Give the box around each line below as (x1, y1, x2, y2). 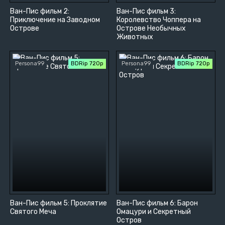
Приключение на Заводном (10, 16, 100, 25)
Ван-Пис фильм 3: (117, 7, 176, 16)
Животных (117, 33, 154, 42)
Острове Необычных (117, 24, 186, 33)
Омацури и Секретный (117, 207, 191, 216)
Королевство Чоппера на (117, 16, 201, 25)
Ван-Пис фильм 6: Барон (117, 199, 198, 208)
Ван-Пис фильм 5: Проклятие (10, 199, 107, 208)
